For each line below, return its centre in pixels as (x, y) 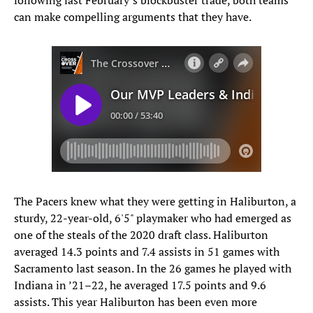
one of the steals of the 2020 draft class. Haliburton (141, 235)
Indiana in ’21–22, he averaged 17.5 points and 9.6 (140, 285)
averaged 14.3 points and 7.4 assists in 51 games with (147, 252)
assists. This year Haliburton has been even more (136, 302)
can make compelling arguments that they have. (133, 17)
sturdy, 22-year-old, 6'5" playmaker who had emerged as (153, 218)
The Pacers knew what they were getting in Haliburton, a (155, 202)
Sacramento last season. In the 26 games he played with (153, 269)
